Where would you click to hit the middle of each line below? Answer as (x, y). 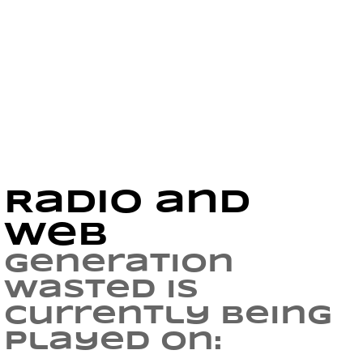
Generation (119, 265)
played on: (113, 342)
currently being (168, 316)
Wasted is (101, 290)
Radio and (127, 203)
